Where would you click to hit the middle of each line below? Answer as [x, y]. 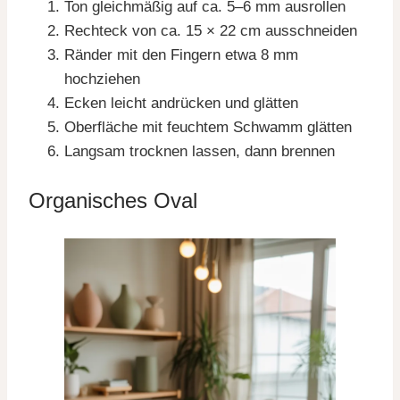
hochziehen [102, 79]
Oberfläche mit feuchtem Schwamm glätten [208, 127]
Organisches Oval [113, 200]
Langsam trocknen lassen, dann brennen [200, 151]
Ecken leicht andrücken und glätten [181, 103]
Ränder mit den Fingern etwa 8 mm [181, 55]
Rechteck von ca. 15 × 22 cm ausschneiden [211, 31]
